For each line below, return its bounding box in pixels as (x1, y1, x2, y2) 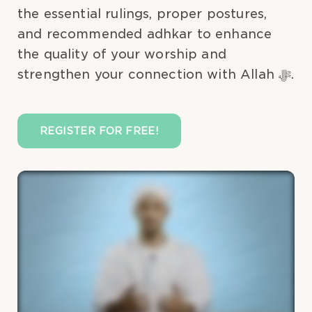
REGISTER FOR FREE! (40, 125, 159, 136)
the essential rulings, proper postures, (17, 6, 267, 21)
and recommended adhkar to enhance (17, 26, 272, 41)
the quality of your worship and (17, 47, 226, 61)
